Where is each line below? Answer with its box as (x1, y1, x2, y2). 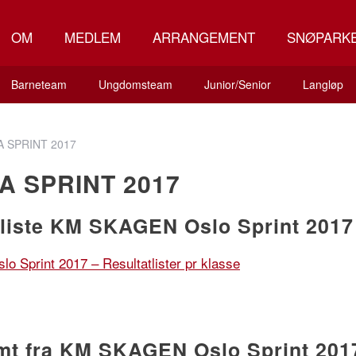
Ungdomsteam (98, 76, 172, 92)
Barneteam (10, 76, 67, 92)
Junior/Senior (203, 76, 271, 92)
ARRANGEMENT (153, 27, 255, 47)
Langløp (302, 76, 343, 92)
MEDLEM (64, 27, 121, 47)
